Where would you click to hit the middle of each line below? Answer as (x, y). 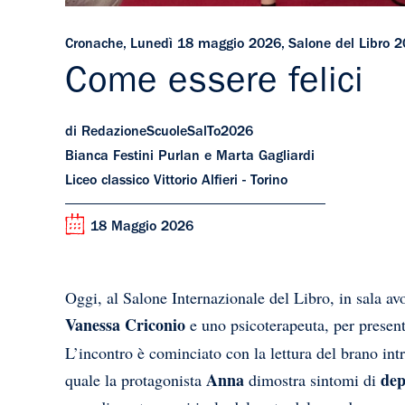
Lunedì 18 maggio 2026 (206, 46)
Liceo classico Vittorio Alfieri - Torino (176, 182)
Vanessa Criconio (125, 325)
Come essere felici (214, 85)
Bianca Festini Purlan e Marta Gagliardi (190, 158)
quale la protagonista (136, 380)
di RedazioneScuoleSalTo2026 (159, 133)
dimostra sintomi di (312, 380)
